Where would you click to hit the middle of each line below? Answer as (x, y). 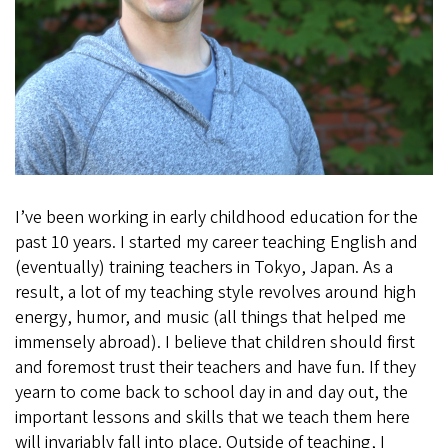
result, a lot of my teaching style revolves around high (215, 292)
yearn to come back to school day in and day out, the (211, 392)
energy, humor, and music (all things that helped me (210, 317)
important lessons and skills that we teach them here (212, 417)
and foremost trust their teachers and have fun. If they (215, 367)
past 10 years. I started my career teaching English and (216, 242)
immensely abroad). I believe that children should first (215, 342)
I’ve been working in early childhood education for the (216, 217)
